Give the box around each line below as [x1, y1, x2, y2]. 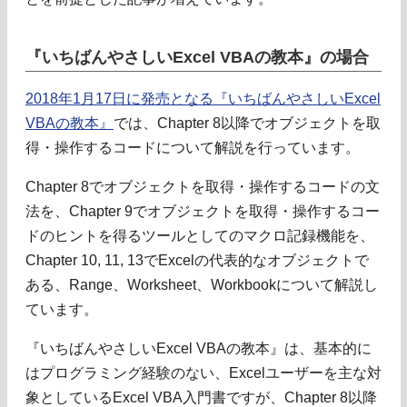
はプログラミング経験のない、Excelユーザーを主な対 [25, 365, 382, 382]
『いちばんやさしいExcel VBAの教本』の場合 [25, 47, 369, 67]
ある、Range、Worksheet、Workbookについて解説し [25, 277, 378, 293]
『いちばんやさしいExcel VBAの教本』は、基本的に [25, 341, 372, 357]
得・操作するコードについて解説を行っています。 [25, 140, 360, 156]
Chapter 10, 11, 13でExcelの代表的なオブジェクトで [25, 253, 369, 269]
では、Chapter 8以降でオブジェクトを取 [114, 115, 381, 132]
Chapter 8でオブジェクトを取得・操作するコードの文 [25, 179, 380, 195]
